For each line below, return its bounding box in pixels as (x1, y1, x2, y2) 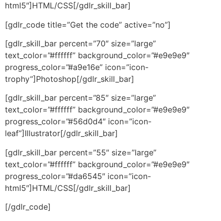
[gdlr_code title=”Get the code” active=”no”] (5, 19, 171, 30)
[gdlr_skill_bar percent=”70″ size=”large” (5, 38, 156, 48)
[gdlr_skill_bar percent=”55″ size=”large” (5, 147, 156, 157)
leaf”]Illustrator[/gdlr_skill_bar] (5, 128, 118, 139)
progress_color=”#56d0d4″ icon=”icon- (5, 116, 151, 127)
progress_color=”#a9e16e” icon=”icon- (5, 62, 148, 72)
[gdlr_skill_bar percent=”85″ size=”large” (5, 93, 156, 103)
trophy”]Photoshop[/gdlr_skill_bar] (5, 74, 134, 84)
